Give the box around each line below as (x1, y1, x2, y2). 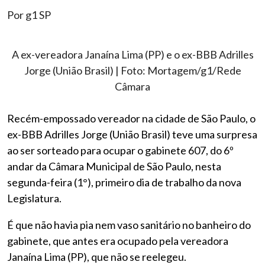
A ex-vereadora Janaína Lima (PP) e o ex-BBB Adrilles (11, 48, 254, 61)
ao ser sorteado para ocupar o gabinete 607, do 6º (7, 144, 234, 157)
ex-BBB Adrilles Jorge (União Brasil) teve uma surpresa (7, 128, 257, 141)
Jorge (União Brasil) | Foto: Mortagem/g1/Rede (24, 64, 241, 77)
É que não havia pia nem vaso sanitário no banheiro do (7, 218, 251, 231)
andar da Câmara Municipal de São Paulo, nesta (7, 160, 221, 173)
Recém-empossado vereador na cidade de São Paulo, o (7, 112, 256, 125)
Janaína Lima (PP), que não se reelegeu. (7, 250, 186, 263)
